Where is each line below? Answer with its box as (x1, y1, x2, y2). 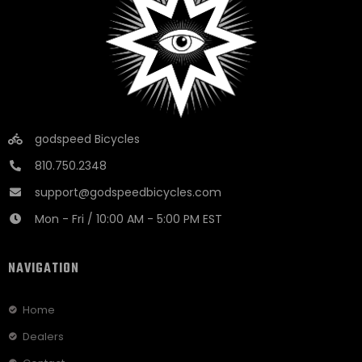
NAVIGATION (8, 258, 79, 280)
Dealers (22, 328, 64, 344)
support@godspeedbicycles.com (34, 183, 221, 200)
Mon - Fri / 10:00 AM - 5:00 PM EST (34, 210, 222, 227)
